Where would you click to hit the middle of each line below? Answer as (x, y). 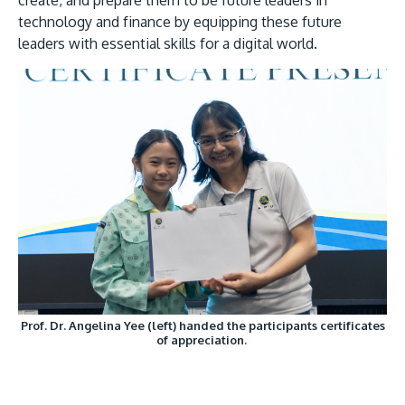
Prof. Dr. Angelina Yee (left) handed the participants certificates (202, 325)
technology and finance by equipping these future (180, 22)
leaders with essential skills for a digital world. (168, 43)
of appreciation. (202, 340)
